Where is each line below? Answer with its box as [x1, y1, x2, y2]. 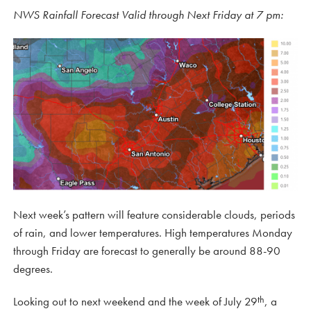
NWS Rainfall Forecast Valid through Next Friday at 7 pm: [13, 7, 283, 22]
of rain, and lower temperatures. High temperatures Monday [13, 225, 292, 241]
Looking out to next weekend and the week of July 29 [13, 294, 258, 310]
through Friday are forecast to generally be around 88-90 [13, 243, 280, 259]
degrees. [13, 261, 53, 277]
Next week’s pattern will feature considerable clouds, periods [13, 207, 295, 223]
